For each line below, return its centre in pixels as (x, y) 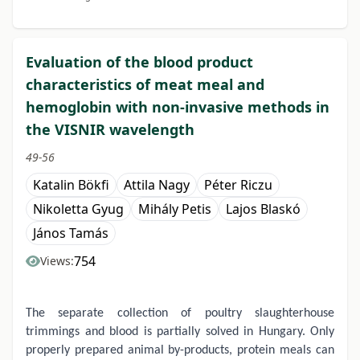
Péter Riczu (238, 185)
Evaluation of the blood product (139, 62)
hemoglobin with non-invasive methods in (178, 107)
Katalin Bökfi (71, 185)
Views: (57, 261)
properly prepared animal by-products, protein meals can (180, 351)
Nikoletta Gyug (78, 209)
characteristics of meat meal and (145, 85)
